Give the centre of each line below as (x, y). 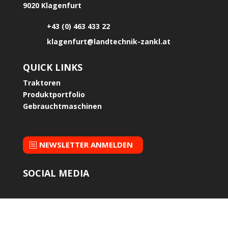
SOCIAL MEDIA (56, 173)
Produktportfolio (54, 94)
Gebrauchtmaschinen (62, 106)
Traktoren (41, 82)
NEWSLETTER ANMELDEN (86, 145)
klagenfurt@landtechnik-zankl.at (108, 41)
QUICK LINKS (52, 67)
